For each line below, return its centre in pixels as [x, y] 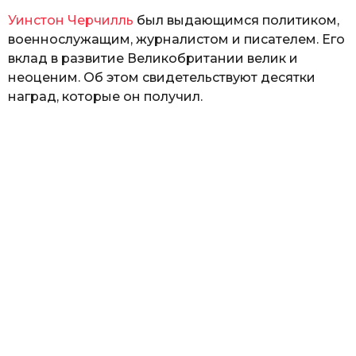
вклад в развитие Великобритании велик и [153, 58]
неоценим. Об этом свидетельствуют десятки [162, 77]
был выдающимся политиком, [236, 20]
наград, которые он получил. [105, 96]
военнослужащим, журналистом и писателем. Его [176, 39]
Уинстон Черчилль [71, 20]
